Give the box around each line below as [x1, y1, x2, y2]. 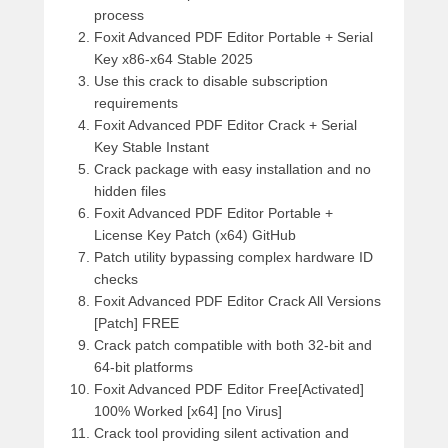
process [94, 7, 144, 24]
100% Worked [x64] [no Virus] [94, 403, 282, 420]
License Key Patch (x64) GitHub [94, 227, 296, 244]
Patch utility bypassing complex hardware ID [94, 249, 373, 266]
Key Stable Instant [94, 139, 209, 156]
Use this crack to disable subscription [94, 73, 328, 90]
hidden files [94, 183, 166, 200]
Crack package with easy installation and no [94, 161, 371, 178]
